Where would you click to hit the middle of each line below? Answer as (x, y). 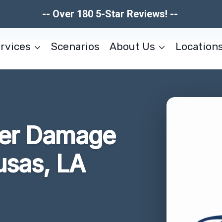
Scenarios (76, 46)
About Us (132, 46)
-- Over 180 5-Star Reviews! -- (111, 14)
